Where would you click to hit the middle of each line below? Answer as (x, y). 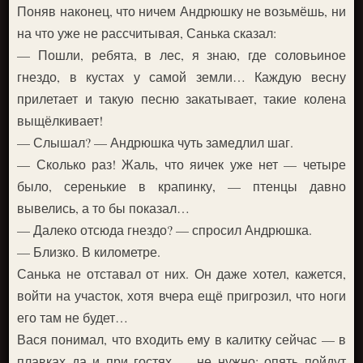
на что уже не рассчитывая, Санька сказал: (147, 33)
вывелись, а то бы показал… (104, 208)
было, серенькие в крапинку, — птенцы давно (181, 186)
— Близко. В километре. (89, 252)
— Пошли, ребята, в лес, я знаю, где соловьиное (181, 55)
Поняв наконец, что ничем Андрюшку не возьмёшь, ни (181, 11)
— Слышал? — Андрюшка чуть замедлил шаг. (156, 142)
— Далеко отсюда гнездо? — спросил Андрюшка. (165, 230)
